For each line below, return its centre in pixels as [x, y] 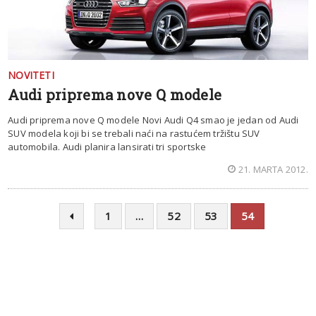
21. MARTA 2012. [273, 169]
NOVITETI [31, 75]
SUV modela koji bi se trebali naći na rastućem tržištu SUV [134, 133]
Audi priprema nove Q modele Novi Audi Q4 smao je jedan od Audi [153, 120]
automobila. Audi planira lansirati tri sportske [107, 146]
